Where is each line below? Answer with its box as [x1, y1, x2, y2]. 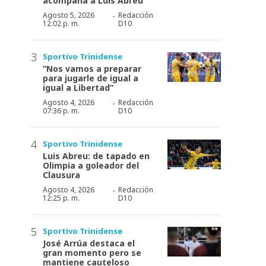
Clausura [43, 169, 80, 180]
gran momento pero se [43, 246, 141, 258]
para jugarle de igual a [43, 72, 138, 84]
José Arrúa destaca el [43, 237, 135, 249]
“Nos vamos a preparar [43, 62, 141, 74]
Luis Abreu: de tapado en [43, 150, 150, 161]
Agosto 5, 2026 [43, 9, 94, 20]
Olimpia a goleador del [43, 159, 139, 171]
